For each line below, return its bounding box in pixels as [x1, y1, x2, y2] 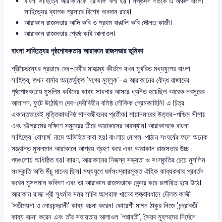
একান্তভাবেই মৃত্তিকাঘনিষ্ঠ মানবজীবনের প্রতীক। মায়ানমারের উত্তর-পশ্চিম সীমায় [11, 109, 206, 119]
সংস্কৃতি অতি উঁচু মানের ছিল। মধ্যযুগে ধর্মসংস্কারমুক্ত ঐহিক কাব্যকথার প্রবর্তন [11, 166, 204, 176]
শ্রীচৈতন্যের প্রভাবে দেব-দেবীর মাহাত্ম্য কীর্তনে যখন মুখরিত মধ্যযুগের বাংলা [11, 63, 191, 74]
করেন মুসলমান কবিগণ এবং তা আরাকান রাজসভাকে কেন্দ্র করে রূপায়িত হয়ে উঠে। [11, 177, 202, 188]
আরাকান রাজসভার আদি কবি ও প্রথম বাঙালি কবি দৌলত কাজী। [24, 18, 172, 28]
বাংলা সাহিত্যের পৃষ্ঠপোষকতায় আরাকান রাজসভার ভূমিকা [11, 46, 144, 56]
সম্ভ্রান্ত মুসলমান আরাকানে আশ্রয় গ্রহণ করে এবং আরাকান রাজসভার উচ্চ [11, 143, 189, 154]
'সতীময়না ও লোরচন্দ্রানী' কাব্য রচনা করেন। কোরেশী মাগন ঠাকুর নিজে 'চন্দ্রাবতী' [11, 200, 199, 211]
